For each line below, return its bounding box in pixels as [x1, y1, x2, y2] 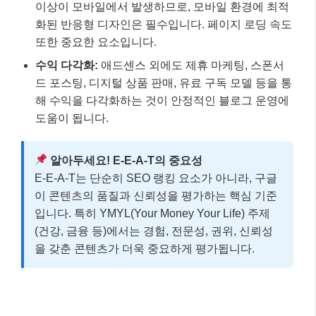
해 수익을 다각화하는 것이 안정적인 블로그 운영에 [35, 94, 289, 107]
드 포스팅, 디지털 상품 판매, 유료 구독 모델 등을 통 [35, 76, 292, 89]
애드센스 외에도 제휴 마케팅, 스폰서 [98, 59, 284, 71]
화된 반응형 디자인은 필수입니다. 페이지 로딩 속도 [35, 18, 292, 30]
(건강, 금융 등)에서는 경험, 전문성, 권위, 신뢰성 [35, 224, 273, 237]
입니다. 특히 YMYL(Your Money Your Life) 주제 [35, 207, 270, 219]
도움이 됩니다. [35, 111, 109, 124]
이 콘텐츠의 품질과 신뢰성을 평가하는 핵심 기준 [35, 189, 277, 202]
